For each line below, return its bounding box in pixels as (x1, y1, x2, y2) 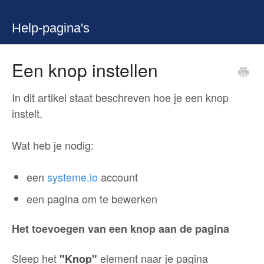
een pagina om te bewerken (27, 191, 157, 206)
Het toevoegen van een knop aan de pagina (12, 221, 229, 236)
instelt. (12, 105, 45, 121)
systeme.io (47, 169, 98, 184)
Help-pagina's (12, 21, 90, 35)
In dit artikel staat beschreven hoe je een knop (12, 90, 229, 105)
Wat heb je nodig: (12, 137, 94, 153)
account (98, 169, 138, 184)
